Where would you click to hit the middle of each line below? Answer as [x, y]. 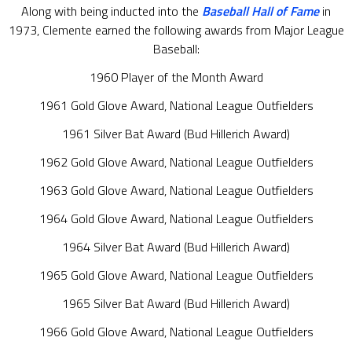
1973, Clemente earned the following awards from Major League [176, 30]
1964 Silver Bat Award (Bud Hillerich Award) [176, 247]
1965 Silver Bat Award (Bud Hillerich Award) [176, 303]
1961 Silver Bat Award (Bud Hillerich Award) [176, 134]
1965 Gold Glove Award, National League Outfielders [176, 275]
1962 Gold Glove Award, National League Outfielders [176, 162]
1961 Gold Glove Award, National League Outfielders [176, 105]
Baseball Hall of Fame [260, 11]
